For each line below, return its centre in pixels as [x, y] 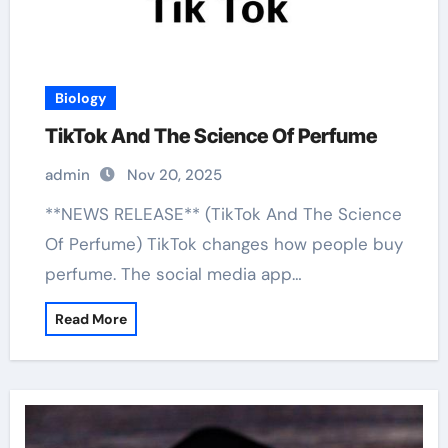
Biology [80, 98]
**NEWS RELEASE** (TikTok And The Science [58, 214]
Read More [90, 319]
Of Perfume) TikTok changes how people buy [223, 244]
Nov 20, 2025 [174, 175]
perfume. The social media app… [173, 274]
